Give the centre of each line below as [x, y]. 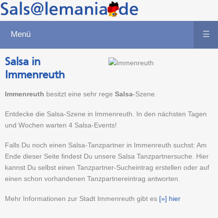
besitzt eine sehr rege [80, 94]
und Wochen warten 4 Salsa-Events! [61, 125]
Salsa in [23, 62]
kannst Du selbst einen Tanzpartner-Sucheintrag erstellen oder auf [107, 167]
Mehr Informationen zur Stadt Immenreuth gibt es [82, 199]
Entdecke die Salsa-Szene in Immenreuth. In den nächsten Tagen [106, 114]
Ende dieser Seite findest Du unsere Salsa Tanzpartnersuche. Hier [107, 156]
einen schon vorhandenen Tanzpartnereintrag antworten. [92, 179]
